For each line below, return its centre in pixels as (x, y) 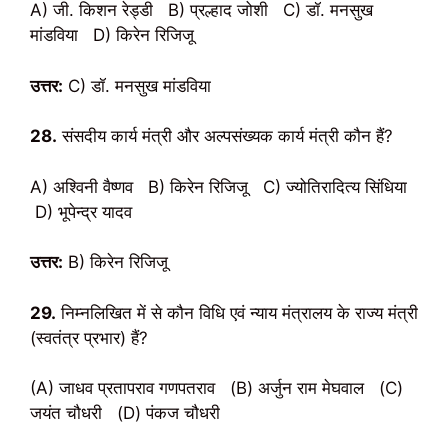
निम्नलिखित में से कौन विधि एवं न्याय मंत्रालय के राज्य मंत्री (237, 312)
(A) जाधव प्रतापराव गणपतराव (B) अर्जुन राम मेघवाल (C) (216, 388)
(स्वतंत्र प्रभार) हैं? (89, 337)
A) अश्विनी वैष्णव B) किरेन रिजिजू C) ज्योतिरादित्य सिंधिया (221, 186)
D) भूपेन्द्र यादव (81, 211)
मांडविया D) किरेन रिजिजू (112, 35)
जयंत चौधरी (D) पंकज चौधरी (125, 413)
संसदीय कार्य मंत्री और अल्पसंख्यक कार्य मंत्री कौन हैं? (225, 136)
